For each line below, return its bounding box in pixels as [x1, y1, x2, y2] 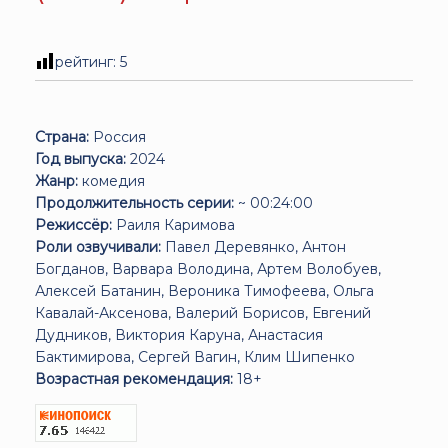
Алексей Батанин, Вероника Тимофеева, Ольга [35, 281, 374, 300]
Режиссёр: [35, 215, 112, 234]
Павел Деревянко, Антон [161, 237, 346, 256]
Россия [89, 127, 146, 146]
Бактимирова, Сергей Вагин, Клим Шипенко [35, 347, 355, 366]
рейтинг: [55, 52, 120, 71]
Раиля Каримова [112, 215, 235, 234]
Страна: [35, 127, 89, 146]
